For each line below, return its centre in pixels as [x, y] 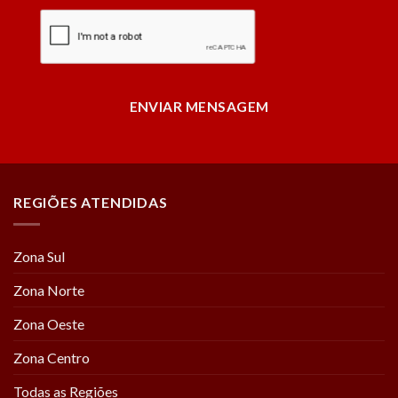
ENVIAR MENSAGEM [199, 106]
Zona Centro [52, 357]
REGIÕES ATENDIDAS [91, 203]
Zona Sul [39, 256]
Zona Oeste [49, 323]
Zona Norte [49, 290]
